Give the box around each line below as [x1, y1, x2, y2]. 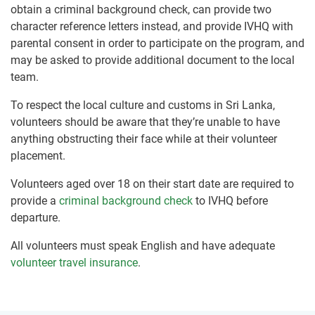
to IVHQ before [193, 193, 268, 207]
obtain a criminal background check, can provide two [11, 2, 271, 16]
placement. [11, 148, 65, 162]
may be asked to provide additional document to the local [11, 53, 295, 67]
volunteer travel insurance [11, 255, 138, 269]
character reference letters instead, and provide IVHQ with [11, 19, 293, 33]
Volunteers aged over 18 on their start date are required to [11, 176, 294, 191]
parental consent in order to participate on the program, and [11, 36, 304, 50]
